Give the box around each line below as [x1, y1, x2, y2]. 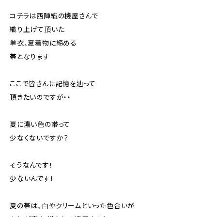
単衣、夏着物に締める [10, 39, 77, 47]
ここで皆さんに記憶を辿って [10, 79, 96, 88]
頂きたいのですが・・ [10, 93, 71, 102]
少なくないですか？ [10, 134, 69, 142]
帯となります [10, 52, 50, 61]
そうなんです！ [10, 161, 53, 170]
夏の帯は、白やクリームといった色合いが [10, 201, 135, 210]
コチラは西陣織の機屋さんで [10, 12, 98, 20]
